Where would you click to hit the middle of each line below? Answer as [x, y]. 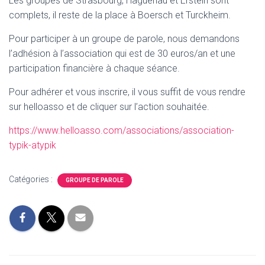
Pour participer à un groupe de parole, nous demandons [124, 39]
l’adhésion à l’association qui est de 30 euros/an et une [122, 54]
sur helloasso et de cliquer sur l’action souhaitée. [109, 107]
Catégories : [32, 179]
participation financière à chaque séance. [94, 68]
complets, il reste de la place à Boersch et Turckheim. [120, 15]
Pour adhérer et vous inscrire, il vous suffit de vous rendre [127, 92]
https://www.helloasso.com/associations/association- [122, 130]
